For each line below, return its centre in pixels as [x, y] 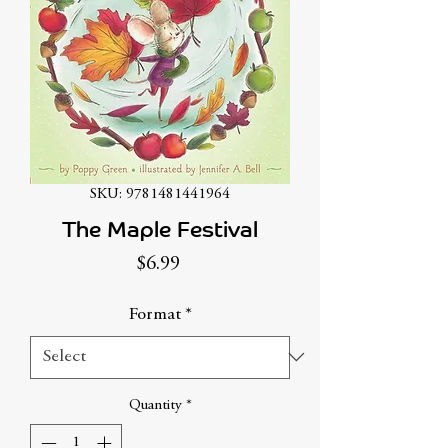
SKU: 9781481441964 [160, 194]
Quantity [155, 405]
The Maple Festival [160, 229]
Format [154, 314]
